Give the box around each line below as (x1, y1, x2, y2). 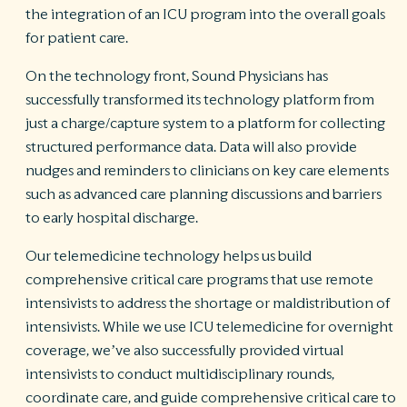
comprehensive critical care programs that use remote (25, 273, 373, 287)
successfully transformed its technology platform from (25, 93, 374, 107)
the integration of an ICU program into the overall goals (25, 7, 385, 22)
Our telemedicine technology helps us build (25, 249, 312, 263)
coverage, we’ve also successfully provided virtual (25, 343, 343, 358)
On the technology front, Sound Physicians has (25, 69, 328, 84)
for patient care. (25, 31, 128, 45)
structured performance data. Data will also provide (25, 140, 357, 154)
